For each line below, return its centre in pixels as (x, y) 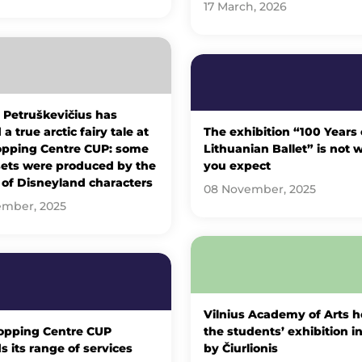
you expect (237, 166)
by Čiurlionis (240, 348)
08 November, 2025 (259, 189)
